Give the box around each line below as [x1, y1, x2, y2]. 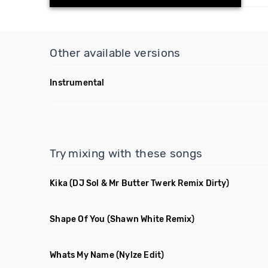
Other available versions [50, 46, 181, 60]
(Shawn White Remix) [106, 214, 195, 224]
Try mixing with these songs [50, 147, 203, 160]
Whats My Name [50, 250, 114, 260]
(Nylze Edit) [116, 250, 165, 260]
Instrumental [50, 78, 105, 88]
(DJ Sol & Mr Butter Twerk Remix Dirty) [69, 178, 229, 188]
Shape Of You [50, 214, 105, 224]
